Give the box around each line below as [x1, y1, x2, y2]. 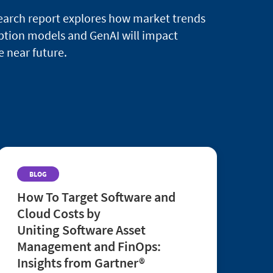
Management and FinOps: [17, 237, 161, 255]
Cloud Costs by [17, 204, 101, 222]
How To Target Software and [17, 188, 175, 205]
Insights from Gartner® [17, 253, 145, 271]
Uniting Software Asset [17, 221, 146, 238]
